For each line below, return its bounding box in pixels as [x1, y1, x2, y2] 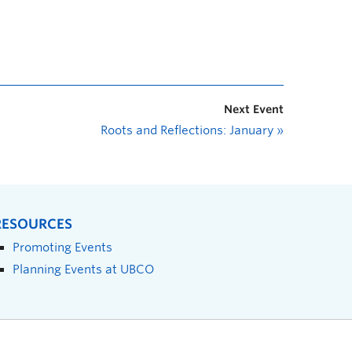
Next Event [224, 103, 284, 115]
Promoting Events [13, 240, 112, 254]
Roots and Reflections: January [101, 123, 277, 137]
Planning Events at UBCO [13, 262, 154, 276]
